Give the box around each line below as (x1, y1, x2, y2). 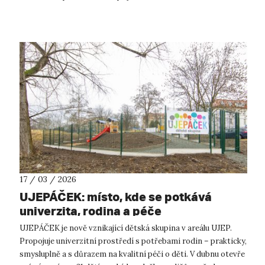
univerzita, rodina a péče (20, 203, 161, 218)
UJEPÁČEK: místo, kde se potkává (20, 189, 212, 204)
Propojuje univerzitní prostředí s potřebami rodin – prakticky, (20, 235, 247, 246)
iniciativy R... (20, 4, 66, 14)
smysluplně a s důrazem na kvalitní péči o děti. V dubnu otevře (20, 248, 245, 259)
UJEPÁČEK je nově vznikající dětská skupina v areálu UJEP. (20, 222, 232, 233)
